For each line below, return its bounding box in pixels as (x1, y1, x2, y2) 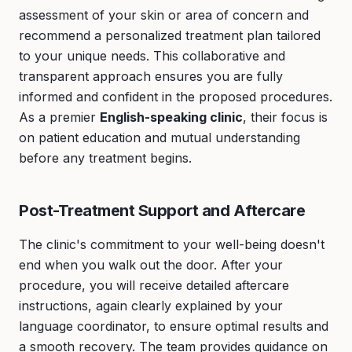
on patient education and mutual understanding (19, 130, 300, 145)
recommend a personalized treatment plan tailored (19, 27, 321, 43)
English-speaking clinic (100, 109, 243, 125)
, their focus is (243, 109, 328, 125)
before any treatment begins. (19, 150, 192, 166)
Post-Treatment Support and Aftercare (19, 201, 305, 220)
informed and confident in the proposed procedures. (19, 89, 332, 104)
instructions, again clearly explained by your (19, 298, 283, 313)
